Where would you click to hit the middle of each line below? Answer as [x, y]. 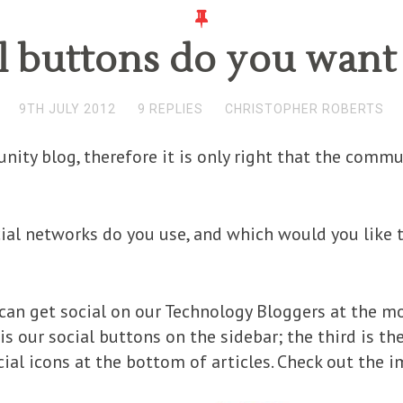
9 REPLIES [170, 109]
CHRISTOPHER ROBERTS [304, 109]
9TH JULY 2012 [67, 109]
